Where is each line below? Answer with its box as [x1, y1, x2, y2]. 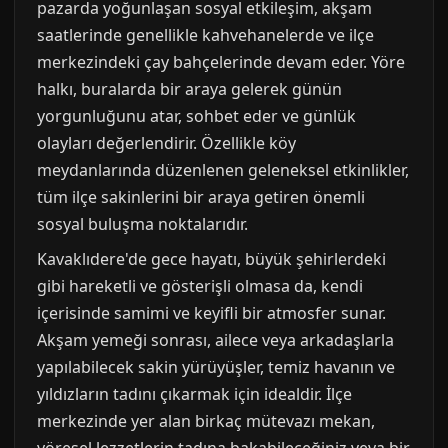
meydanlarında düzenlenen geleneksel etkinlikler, [37, 158, 409, 181]
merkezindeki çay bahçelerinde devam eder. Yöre [37, 50, 405, 73]
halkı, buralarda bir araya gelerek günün [37, 77, 342, 100]
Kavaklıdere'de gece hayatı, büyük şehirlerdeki [37, 247, 386, 270]
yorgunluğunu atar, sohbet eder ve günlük [37, 104, 356, 127]
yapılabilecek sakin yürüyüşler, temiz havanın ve [37, 355, 395, 378]
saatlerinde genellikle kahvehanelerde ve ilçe [37, 23, 374, 46]
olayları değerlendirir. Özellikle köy [37, 131, 296, 154]
